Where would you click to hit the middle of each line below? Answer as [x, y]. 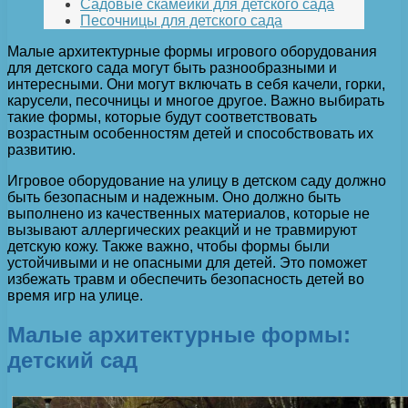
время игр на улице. [75, 296]
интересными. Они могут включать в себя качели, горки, [196, 85]
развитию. [41, 150]
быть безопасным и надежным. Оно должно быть [174, 198]
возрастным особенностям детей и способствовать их [190, 134]
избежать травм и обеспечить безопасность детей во [186, 280]
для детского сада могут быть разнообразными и [172, 68]
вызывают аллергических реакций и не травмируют [182, 230]
